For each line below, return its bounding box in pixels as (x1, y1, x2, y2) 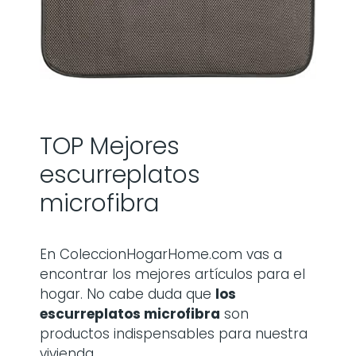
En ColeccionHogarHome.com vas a (40, 245, 282, 264)
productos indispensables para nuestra (40, 324, 308, 343)
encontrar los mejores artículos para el (40, 265, 305, 284)
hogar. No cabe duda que (40, 284, 215, 304)
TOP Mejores (40, 130, 180, 163)
